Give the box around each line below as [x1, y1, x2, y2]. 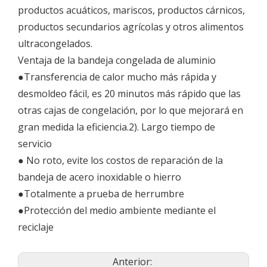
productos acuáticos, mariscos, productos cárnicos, [18, 3, 245, 17]
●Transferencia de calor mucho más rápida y [18, 70, 216, 83]
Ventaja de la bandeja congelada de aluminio [18, 53, 216, 67]
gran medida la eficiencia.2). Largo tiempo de [18, 120, 215, 133]
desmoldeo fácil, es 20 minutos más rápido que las [18, 86, 241, 100]
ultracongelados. [18, 36, 92, 50]
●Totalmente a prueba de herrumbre [18, 187, 184, 200]
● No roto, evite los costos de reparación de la [18, 153, 223, 167]
